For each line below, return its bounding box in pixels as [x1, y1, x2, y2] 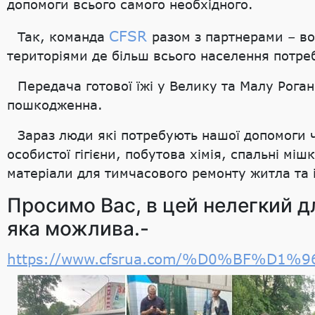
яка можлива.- [7, 216, 149, 240]
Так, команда [18, 28, 109, 44]
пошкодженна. [7, 96, 103, 112]
